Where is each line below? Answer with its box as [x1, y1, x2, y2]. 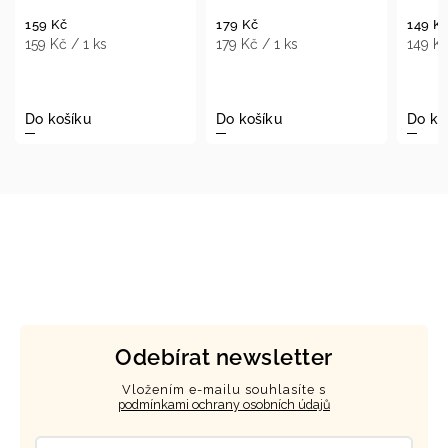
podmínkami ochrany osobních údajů [118, 396, 330, 412]
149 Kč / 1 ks [253, 36, 337, 53]
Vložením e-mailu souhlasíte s [122, 381, 326, 397]
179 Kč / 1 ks [62, 35, 145, 52]
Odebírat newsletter [115, 344, 333, 370]
